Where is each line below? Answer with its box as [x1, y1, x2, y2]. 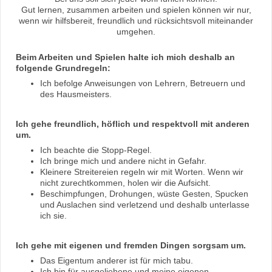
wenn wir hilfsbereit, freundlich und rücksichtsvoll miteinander [19, 16, 253, 26]
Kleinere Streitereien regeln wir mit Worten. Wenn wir [40, 167, 243, 177]
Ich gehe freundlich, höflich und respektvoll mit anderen [16, 119, 250, 129]
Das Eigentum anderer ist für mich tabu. [40, 256, 193, 266]
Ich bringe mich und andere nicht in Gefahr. [40, 156, 206, 166]
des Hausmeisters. [40, 89, 112, 100]
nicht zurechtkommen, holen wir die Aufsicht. [40, 178, 211, 188]
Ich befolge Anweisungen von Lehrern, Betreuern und [40, 78, 245, 89]
